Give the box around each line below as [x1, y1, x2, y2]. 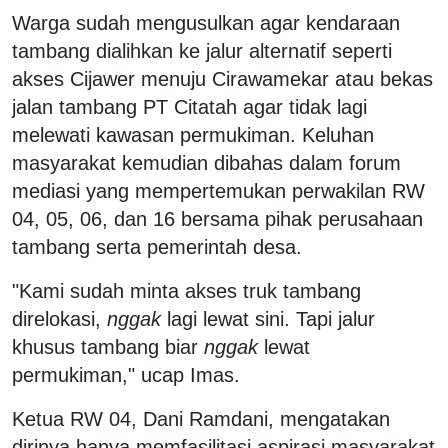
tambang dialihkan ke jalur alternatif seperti [12, 39, 392, 62]
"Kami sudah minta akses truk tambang [12, 279, 361, 302]
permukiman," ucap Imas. [12, 363, 240, 386]
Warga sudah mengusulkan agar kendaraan [12, 11, 400, 34]
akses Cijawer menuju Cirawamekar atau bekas [12, 67, 433, 90]
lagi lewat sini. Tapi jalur [161, 307, 375, 330]
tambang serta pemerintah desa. [12, 235, 302, 258]
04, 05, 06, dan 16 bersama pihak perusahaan [12, 207, 423, 230]
